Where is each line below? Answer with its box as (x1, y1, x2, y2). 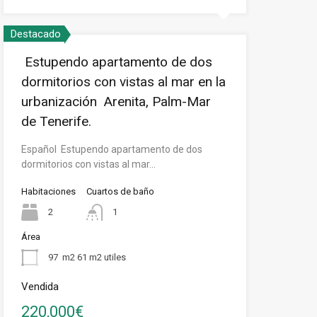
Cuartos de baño (86, 186, 154, 197)
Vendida (21, 280, 59, 293)
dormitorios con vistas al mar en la (21, 74, 226, 90)
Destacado (10, 28, 61, 40)
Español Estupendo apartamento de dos (21, 144, 202, 155)
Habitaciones (21, 186, 76, 197)
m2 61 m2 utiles (62, 251, 126, 263)
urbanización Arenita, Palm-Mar (21, 93, 211, 110)
